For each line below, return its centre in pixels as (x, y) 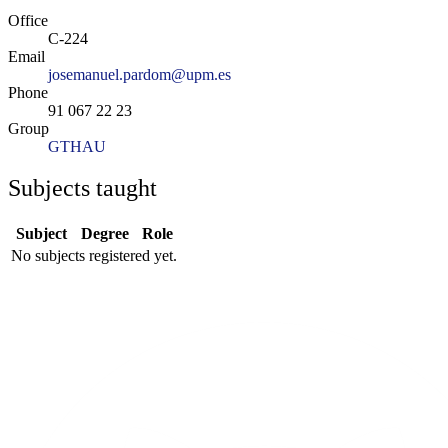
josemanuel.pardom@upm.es (139, 74)
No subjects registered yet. (94, 256)
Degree (105, 234)
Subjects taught (82, 188)
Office (28, 20)
